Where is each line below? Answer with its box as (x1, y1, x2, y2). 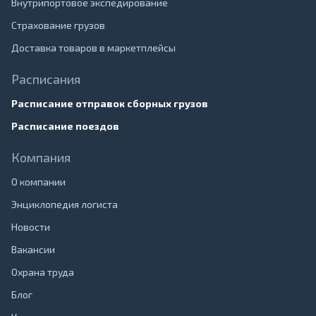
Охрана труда (11, 266, 74, 278)
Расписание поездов (11, 120, 119, 132)
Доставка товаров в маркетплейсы (11, 42, 176, 54)
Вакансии (11, 243, 55, 255)
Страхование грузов (11, 19, 105, 31)
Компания (11, 150, 71, 165)
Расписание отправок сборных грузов (11, 97, 208, 109)
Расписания (11, 71, 80, 87)
